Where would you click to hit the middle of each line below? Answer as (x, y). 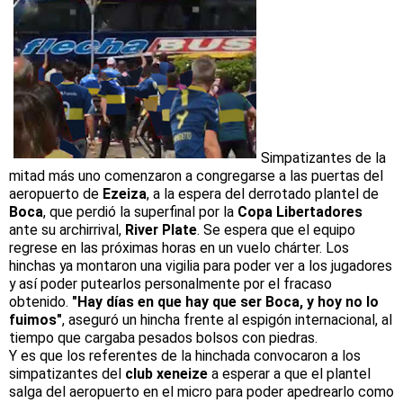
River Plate (161, 229)
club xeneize (166, 373)
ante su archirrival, (67, 229)
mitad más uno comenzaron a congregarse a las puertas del (196, 175)
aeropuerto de (56, 193)
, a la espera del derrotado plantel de (263, 193)
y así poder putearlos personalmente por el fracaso (170, 283)
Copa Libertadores (300, 211)
